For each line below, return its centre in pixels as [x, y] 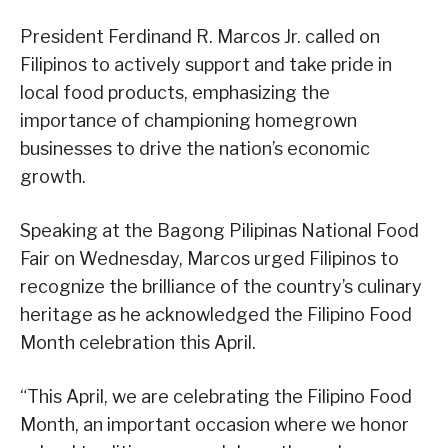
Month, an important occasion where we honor [214, 425]
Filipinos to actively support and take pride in [206, 65]
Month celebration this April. [138, 343]
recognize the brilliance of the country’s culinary [221, 287]
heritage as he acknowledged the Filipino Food [216, 315]
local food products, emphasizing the [175, 93]
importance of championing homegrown [188, 121]
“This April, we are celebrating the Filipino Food [216, 397]
